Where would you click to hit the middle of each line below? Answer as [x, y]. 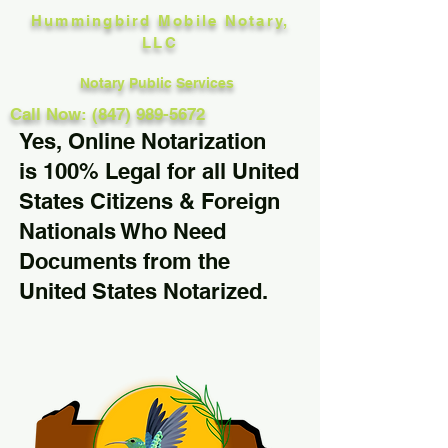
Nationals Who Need [122, 231]
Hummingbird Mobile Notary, [160, 20]
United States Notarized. [143, 291]
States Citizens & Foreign [149, 201]
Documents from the [124, 261]
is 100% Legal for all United [159, 171]
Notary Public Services [159, 83]
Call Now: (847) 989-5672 [107, 114]
